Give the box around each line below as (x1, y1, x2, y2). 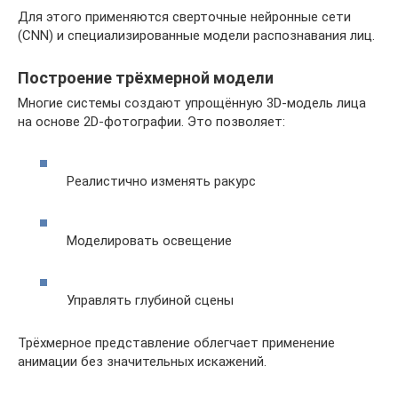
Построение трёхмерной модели (18, 68, 274, 87)
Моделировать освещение (67, 233, 232, 250)
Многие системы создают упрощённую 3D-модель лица (18, 94, 366, 111)
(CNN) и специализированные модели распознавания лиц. (18, 27, 375, 44)
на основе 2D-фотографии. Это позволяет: (18, 113, 285, 130)
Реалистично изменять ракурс (67, 173, 256, 190)
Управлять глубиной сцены (67, 292, 234, 309)
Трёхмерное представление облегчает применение (18, 335, 335, 352)
